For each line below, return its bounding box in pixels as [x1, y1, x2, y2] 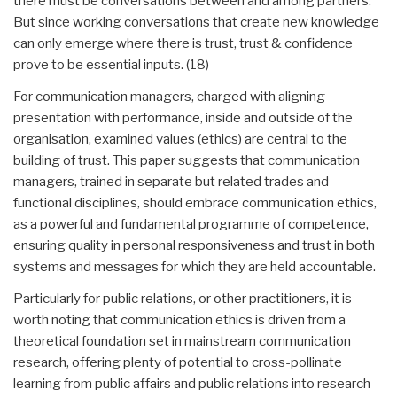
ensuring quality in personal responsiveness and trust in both [13, 237, 375, 253]
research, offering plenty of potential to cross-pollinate [13, 354, 342, 370]
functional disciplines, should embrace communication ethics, [13, 194, 377, 211]
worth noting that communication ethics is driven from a [13, 311, 346, 328]
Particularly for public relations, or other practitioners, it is [13, 290, 352, 307]
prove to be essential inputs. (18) [13, 56, 209, 73]
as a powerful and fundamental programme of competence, [13, 215, 369, 232]
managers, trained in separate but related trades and [13, 173, 329, 190]
